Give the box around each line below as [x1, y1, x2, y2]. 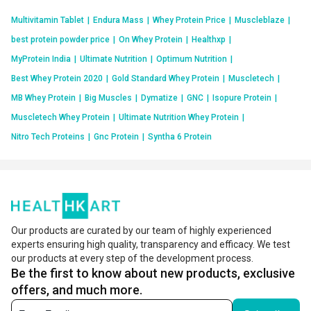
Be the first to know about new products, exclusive [11, 266, 295, 281]
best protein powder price [11, 34, 110, 44]
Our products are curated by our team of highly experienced [11, 225, 271, 237]
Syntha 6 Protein [148, 131, 212, 142]
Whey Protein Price [153, 15, 226, 25]
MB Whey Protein [11, 92, 76, 103]
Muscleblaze [235, 15, 285, 25]
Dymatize [141, 92, 178, 103]
